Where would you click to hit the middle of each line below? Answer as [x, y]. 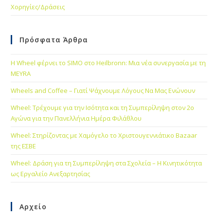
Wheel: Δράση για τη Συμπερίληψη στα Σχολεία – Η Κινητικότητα [107, 163]
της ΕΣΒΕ [24, 146]
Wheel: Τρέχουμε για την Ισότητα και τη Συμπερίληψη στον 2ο [103, 107]
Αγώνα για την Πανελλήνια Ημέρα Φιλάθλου [76, 118]
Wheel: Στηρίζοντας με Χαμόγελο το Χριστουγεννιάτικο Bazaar [104, 135]
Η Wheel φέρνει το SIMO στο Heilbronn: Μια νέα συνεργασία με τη [109, 63]
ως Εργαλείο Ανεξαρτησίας [51, 173]
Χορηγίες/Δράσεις [38, 7]
